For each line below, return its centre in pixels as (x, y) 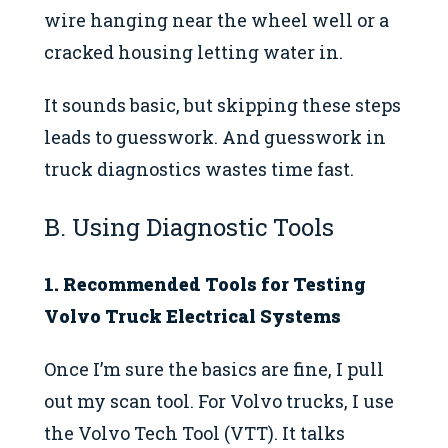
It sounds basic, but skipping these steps (222, 105)
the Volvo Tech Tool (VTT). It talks (194, 432)
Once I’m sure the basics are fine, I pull (214, 368)
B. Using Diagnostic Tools (189, 226)
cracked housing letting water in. (193, 52)
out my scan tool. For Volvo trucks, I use (219, 400)
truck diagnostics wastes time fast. (199, 169)
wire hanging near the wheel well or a (216, 20)
